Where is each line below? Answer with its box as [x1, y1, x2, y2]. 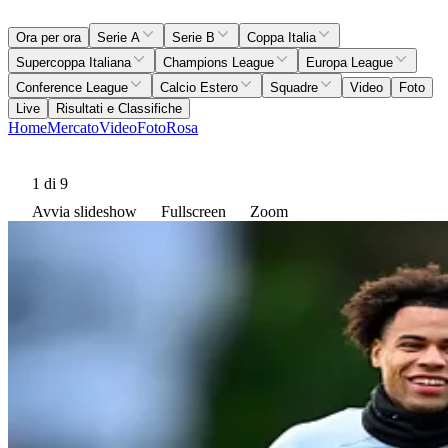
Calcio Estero [160, 80, 238, 96]
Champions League [163, 55, 274, 71]
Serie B [172, 30, 215, 46]
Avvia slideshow [32, 203, 137, 221]
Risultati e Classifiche [56, 101, 182, 117]
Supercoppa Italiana [16, 55, 131, 71]
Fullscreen [161, 203, 226, 221]
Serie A [97, 30, 140, 46]
